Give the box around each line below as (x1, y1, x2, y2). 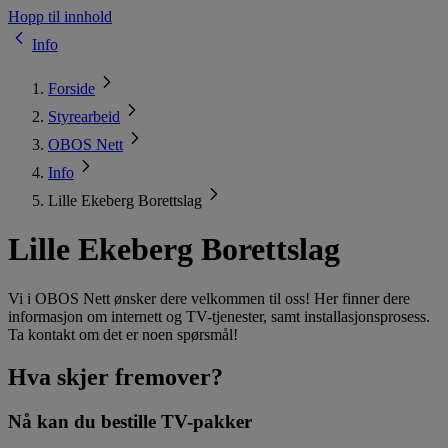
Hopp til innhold (8, 8, 112, 25)
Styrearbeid (48, 108, 120, 125)
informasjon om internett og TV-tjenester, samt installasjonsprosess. (8, 307, 430, 325)
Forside (48, 80, 95, 97)
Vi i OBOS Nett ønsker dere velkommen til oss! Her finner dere (8, 289, 410, 307)
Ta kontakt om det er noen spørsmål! (8, 325, 238, 343)
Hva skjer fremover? (8, 363, 223, 390)
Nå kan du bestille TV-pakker (8, 410, 252, 432)
